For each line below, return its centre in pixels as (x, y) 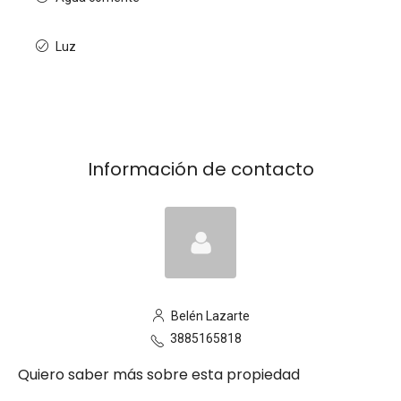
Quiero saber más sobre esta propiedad (159, 375)
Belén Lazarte (209, 316)
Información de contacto (200, 169)
